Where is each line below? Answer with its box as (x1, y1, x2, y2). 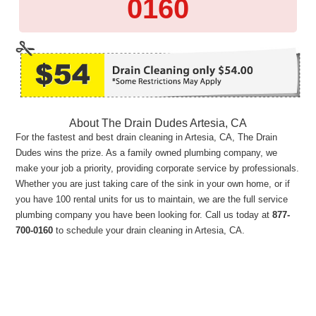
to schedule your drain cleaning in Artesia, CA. (53, 225, 245, 236)
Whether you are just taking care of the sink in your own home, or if (16, 178, 291, 190)
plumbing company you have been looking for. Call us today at (16, 209, 273, 221)
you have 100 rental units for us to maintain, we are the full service (16, 194, 288, 205)
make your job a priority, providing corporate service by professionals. (16, 163, 300, 174)
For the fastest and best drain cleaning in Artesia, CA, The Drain (16, 132, 278, 143)
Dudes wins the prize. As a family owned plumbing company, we (16, 147, 278, 159)
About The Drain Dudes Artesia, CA (68, 117, 247, 130)
